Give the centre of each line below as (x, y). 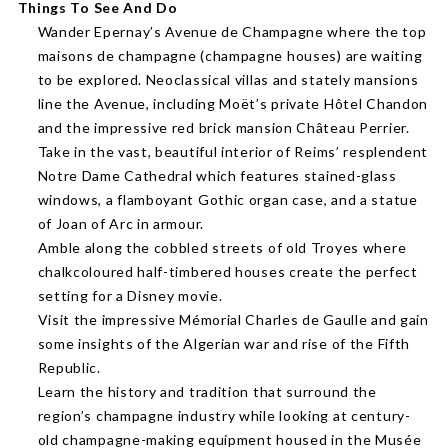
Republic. (69, 367)
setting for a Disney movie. (130, 295)
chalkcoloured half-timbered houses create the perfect (227, 271)
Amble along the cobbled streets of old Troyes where (222, 247)
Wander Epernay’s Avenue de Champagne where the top (232, 31)
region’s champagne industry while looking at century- (224, 415)
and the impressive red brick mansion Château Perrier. (223, 127)
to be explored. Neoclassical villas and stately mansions (228, 79)
